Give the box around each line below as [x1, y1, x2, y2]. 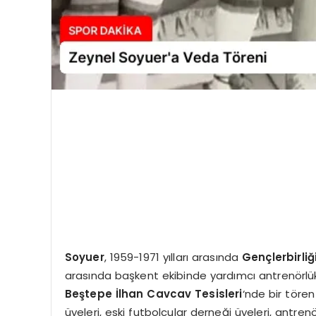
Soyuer [64, 249, 104, 265]
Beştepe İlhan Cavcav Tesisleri [64, 286, 243, 301]
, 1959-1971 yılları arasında [104, 249, 243, 265]
